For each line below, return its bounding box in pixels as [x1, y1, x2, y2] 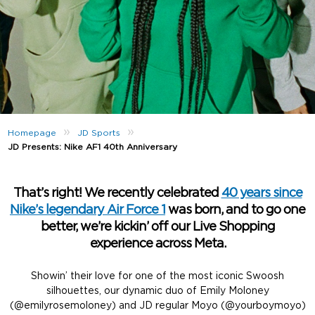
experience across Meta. [89, 238, 226, 250]
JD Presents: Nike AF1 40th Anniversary [8, 142, 178, 151]
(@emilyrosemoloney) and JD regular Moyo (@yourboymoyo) [9, 301, 306, 311]
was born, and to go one [165, 204, 305, 217]
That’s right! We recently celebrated [13, 187, 221, 200]
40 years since [221, 187, 302, 200]
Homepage [8, 128, 57, 137]
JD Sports [77, 128, 121, 137]
